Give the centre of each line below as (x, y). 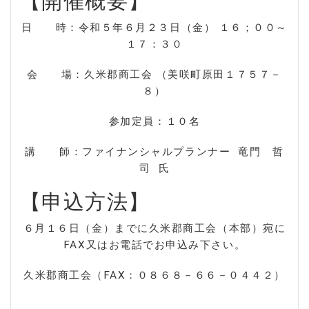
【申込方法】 (85, 202)
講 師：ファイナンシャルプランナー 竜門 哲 (154, 152)
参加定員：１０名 (154, 122)
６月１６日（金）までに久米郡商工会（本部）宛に (154, 229)
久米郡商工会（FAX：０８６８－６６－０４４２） (154, 276)
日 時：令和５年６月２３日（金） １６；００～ (154, 28)
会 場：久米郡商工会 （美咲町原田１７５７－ (154, 75)
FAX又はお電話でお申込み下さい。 (154, 245)
